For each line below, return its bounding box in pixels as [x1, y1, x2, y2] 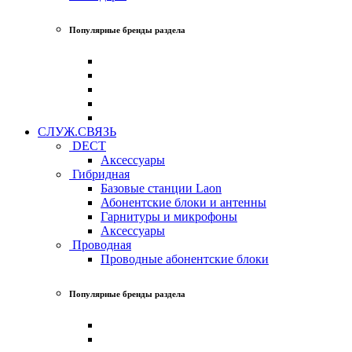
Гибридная [69, 167, 130, 181]
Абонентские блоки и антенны [101, 195, 266, 209]
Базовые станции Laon [101, 181, 222, 195]
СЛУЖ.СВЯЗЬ [38, 124, 116, 138]
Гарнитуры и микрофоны [101, 209, 237, 223]
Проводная [69, 237, 131, 251]
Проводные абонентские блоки [101, 251, 269, 266]
